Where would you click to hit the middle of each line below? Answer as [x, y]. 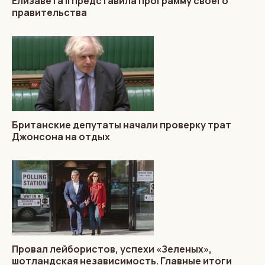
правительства [49, 12]
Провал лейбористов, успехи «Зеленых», [112, 249]
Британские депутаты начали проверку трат [122, 125]
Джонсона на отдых [61, 136]
